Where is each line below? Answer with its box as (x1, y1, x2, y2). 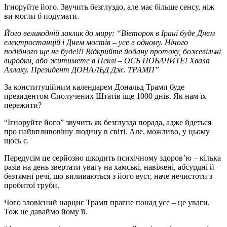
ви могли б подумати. (4, 11, 79, 20)
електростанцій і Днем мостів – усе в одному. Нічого (4, 37, 188, 47)
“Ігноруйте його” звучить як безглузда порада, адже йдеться (4, 118, 211, 127)
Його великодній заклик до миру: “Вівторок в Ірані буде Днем (4, 28, 215, 37)
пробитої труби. (4, 180, 59, 190)
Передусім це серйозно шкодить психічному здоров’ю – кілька (4, 153, 221, 162)
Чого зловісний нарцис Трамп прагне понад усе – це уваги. (4, 198, 210, 207)
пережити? (4, 100, 42, 109)
